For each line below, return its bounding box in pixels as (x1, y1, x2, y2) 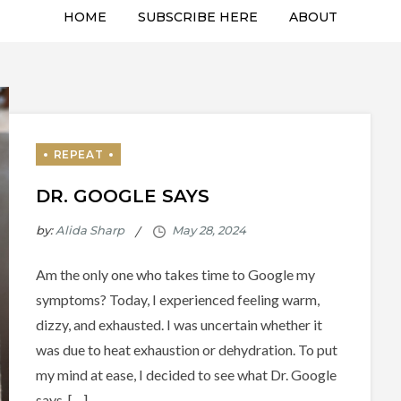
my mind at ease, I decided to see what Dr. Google (35, 365, 337, 383)
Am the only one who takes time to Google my (35, 265, 315, 283)
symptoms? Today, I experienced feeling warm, (35, 290, 320, 308)
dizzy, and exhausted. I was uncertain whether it (35, 315, 322, 333)
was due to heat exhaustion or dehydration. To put (35, 340, 337, 358)
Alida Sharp (55, 223, 124, 238)
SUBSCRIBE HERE (138, 9, 258, 26)
